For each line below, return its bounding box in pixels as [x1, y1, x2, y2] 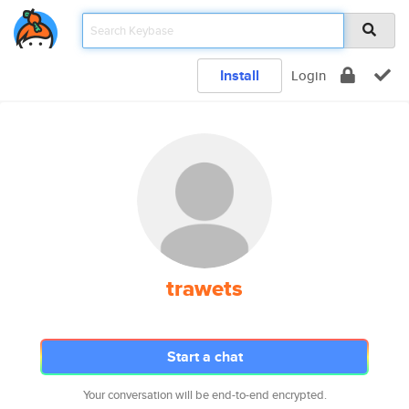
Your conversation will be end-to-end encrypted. [82, 386, 327, 404]
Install [220, 65, 259, 86]
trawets [166, 272, 243, 305]
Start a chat [166, 346, 243, 367]
